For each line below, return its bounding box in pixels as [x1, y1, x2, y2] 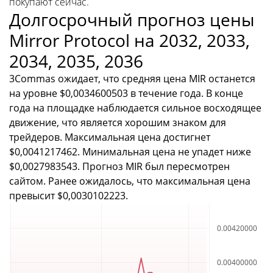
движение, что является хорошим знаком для [9, 115, 226, 129]
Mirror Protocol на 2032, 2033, [9, 28, 250, 52]
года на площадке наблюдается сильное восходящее [9, 101, 261, 115]
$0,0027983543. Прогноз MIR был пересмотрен [9, 159, 230, 173]
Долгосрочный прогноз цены [9, 7, 255, 31]
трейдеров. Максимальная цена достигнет [9, 130, 210, 144]
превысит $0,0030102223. [9, 188, 128, 202]
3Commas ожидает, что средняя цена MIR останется [9, 71, 255, 85]
